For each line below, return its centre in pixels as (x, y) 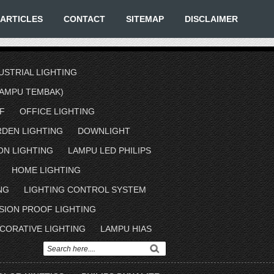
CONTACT (84, 19)
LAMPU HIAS (126, 229)
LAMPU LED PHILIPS (109, 150)
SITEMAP (145, 19)
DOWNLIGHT (104, 131)
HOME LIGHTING (46, 170)
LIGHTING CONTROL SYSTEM (85, 190)
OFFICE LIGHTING (57, 111)
